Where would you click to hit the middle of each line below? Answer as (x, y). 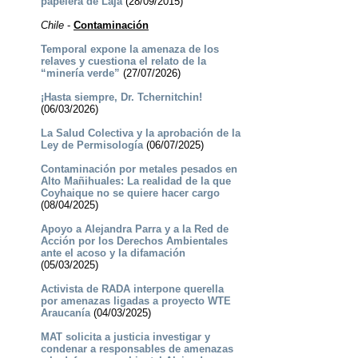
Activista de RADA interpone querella (132, 289)
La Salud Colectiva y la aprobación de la (140, 133)
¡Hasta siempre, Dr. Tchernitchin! (121, 97)
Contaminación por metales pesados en (139, 169)
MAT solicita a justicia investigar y (125, 337)
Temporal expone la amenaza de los (129, 50)
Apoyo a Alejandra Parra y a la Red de (134, 229)
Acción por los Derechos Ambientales (134, 241)
